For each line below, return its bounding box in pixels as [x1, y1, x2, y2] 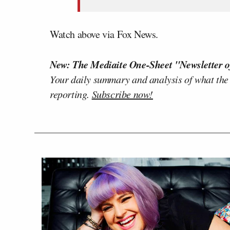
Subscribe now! [91, 87, 154, 101]
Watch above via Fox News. [50, 27, 158, 41]
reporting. [50, 87, 92, 101]
